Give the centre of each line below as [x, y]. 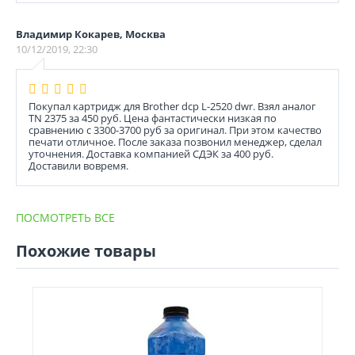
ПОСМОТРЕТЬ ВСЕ [65, 218]
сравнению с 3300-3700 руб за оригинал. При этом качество [175, 130]
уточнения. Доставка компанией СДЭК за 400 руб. [151, 154]
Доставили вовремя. [78, 166]
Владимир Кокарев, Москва [91, 34]
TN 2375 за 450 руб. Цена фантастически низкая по [153, 118]
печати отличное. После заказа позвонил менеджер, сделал [175, 142]
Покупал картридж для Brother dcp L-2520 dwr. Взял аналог [172, 106]
